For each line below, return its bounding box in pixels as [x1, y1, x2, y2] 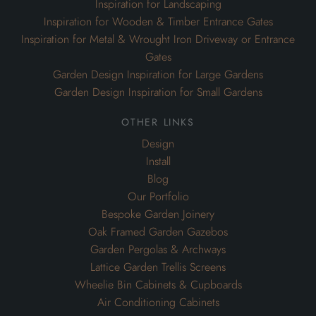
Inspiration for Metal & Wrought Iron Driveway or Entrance [21, 32, 295, 48]
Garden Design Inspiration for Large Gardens [53, 67, 263, 83]
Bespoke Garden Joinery [102, 207, 214, 223]
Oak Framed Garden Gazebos [88, 224, 228, 241]
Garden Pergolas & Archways [90, 242, 226, 258]
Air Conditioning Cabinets [97, 295, 219, 311]
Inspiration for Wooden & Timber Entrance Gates [43, 14, 273, 30]
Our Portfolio [127, 189, 189, 205]
